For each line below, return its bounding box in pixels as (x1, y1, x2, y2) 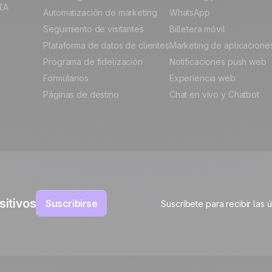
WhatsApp (169, 7, 210, 18)
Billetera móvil (169, 24, 225, 34)
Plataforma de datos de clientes (43, 40, 169, 50)
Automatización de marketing (43, 7, 157, 18)
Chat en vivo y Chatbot (169, 89, 259, 100)
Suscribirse (46, 197, 98, 209)
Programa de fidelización (43, 56, 143, 67)
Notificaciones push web (169, 56, 267, 67)
